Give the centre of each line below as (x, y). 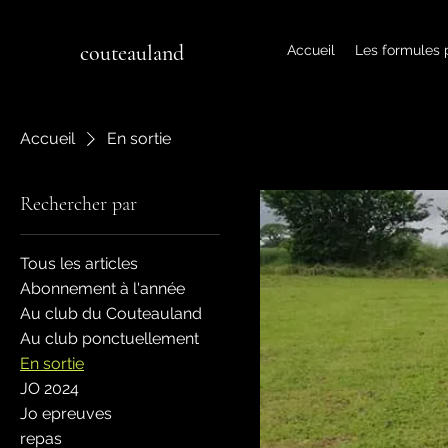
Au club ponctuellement (109, 338)
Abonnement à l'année (102, 288)
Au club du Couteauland (111, 313)
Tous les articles (79, 263)
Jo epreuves (66, 413)
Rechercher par (78, 203)
